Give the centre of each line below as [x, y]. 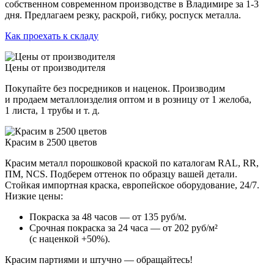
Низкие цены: [34, 196]
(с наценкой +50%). [70, 239]
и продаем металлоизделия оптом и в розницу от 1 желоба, [128, 99]
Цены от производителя [55, 68]
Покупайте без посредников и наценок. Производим [115, 88]
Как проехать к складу [52, 36]
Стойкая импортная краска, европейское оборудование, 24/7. [132, 185]
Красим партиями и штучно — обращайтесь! [99, 260]
